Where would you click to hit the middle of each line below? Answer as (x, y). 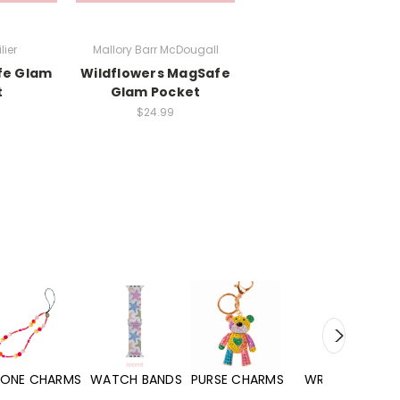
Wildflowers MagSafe (155, 73)
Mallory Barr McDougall (155, 49)
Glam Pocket (155, 92)
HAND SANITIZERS (345, 380)
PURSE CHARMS (139, 380)
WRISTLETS (239, 380)
